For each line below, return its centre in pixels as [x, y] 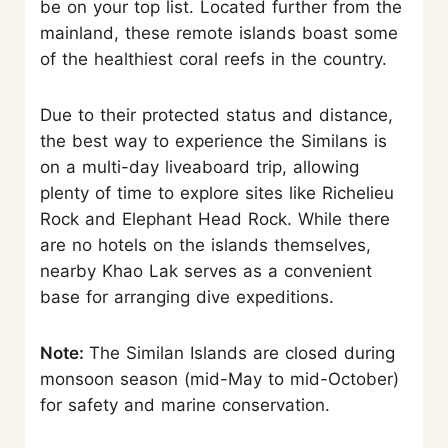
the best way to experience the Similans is [213, 140]
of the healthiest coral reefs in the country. [213, 58]
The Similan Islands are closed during [242, 352]
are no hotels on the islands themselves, [205, 244]
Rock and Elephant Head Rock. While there [215, 218]
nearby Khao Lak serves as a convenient [206, 270]
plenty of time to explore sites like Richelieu [217, 192]
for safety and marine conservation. [185, 404]
